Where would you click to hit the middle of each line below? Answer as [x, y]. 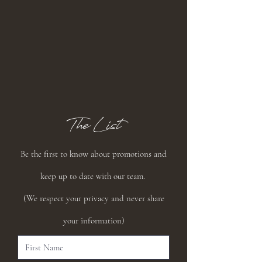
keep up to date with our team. [94, 176]
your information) [94, 220]
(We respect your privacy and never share [94, 198]
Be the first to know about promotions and [94, 154]
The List [94, 127]
